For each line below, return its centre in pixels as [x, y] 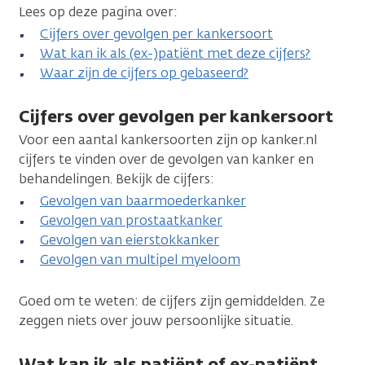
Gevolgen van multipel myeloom [140, 259]
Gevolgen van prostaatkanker [131, 220]
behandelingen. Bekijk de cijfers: [118, 178]
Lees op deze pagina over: [98, 11]
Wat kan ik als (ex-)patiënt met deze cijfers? [175, 53]
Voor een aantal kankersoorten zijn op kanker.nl [168, 139]
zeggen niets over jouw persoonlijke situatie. [156, 320]
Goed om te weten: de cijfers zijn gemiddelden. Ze [172, 301]
